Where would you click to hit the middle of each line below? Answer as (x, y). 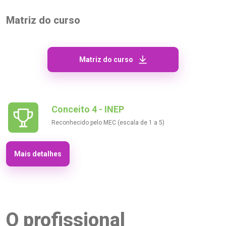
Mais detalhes (38, 154)
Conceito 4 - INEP (88, 109)
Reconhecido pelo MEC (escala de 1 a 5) (108, 123)
